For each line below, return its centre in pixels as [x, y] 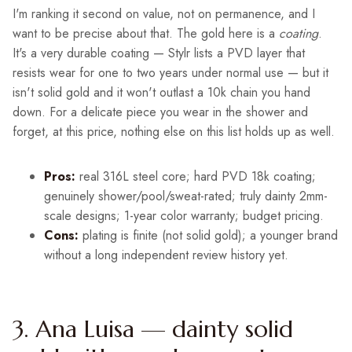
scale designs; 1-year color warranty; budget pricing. [184, 216]
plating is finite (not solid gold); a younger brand [208, 236]
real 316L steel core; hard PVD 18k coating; [196, 177]
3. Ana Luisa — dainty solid [153, 329]
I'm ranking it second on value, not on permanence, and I [164, 14]
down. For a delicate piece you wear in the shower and [160, 112]
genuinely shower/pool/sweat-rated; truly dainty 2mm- [186, 196]
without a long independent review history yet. [166, 255]
